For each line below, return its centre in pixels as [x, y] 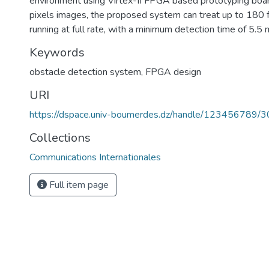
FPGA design [173, 72]
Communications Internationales [95, 157]
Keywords [57, 53]
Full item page [78, 185]
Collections [60, 138]
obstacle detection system [85, 72]
